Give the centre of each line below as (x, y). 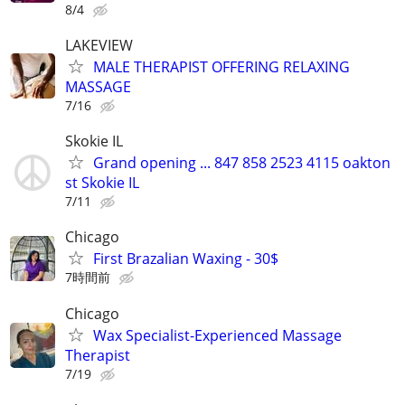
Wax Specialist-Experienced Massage (217, 336)
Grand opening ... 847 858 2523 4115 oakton (242, 163)
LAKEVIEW (99, 45)
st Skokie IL (102, 183)
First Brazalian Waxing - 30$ (186, 259)
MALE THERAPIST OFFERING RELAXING (221, 66)
